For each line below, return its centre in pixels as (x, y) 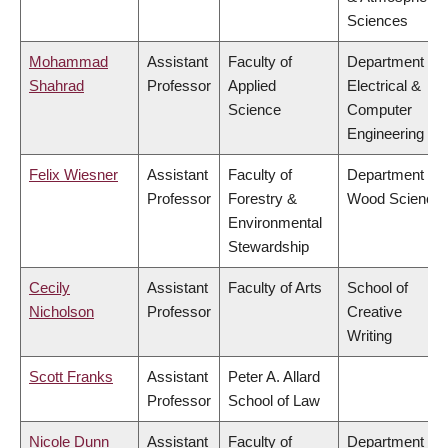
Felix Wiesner (73, 175)
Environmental (275, 223)
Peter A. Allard (274, 377)
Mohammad (68, 62)
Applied (252, 86)
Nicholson (61, 312)
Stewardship (268, 247)
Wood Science (394, 199)
